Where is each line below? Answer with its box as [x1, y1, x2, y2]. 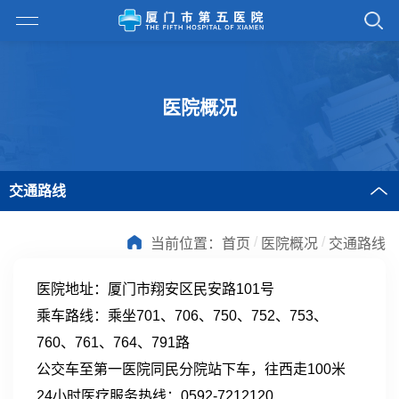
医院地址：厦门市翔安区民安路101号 [36, 281, 274, 297]
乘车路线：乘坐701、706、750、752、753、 [36, 308, 328, 324]
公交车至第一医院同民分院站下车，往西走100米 [36, 362, 346, 378]
